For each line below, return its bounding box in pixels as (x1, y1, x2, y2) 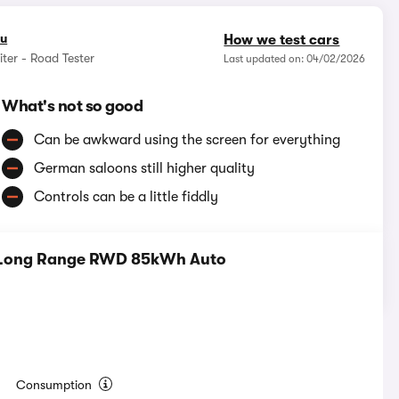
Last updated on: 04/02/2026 (224, 53, 366, 66)
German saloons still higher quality (34, 160, 256, 177)
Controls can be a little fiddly (34, 189, 219, 206)
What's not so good (2, 97, 143, 116)
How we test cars (224, 32, 340, 49)
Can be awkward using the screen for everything (34, 132, 341, 149)
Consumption (16, 378, 96, 393)
